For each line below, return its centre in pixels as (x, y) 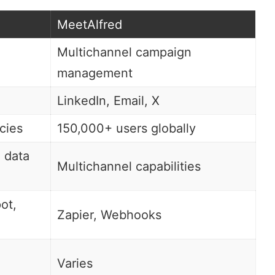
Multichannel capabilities (129, 166)
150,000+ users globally (126, 128)
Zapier (75, 215)
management (95, 73)
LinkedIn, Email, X (108, 100)
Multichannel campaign (124, 52)
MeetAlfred (90, 24)
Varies (75, 263)
